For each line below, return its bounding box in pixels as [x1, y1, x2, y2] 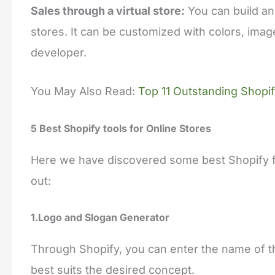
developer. [31, 45, 87, 59]
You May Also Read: [31, 84, 138, 98]
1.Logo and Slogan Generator [31, 211, 169, 224]
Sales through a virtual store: [31, 4, 185, 17]
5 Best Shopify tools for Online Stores [31, 122, 211, 134]
